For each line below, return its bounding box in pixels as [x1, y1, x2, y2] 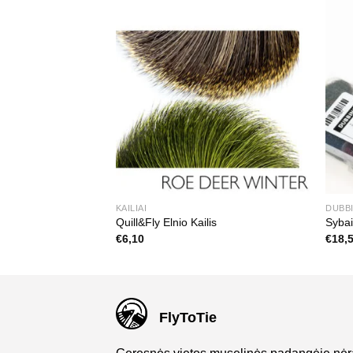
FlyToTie [158, 310, 217, 326]
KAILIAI [115, 203, 147, 213]
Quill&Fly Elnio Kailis [115, 216, 217, 229]
